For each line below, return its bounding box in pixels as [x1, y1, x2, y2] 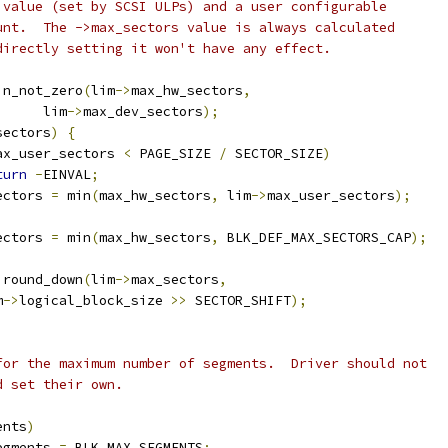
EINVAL [43, 166, 91, 183]
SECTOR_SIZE [227, 145, 323, 162]
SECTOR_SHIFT [187, 292, 291, 309]
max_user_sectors [267, 187, 395, 204]
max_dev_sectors [83, 103, 203, 120]
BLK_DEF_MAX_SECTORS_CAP [219, 229, 411, 246]
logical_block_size [19, 292, 171, 309]
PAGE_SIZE [131, 145, 219, 162]
